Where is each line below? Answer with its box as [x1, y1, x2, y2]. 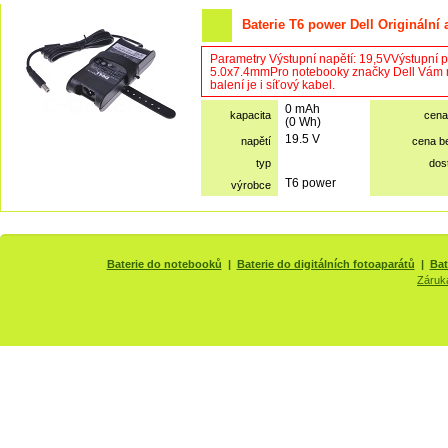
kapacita [230, 109, 271, 121]
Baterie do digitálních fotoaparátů [236, 258, 415, 270]
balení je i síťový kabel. [210, 78, 335, 91]
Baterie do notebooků [106, 258, 222, 270]
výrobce [231, 179, 271, 191]
